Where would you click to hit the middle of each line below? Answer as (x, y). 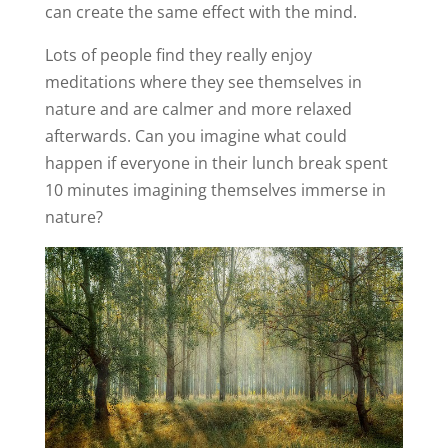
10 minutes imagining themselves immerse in (215, 190)
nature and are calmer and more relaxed (198, 109)
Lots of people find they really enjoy (178, 55)
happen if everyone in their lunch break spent (216, 163)
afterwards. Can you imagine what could (195, 136)
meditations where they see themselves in (203, 82)
